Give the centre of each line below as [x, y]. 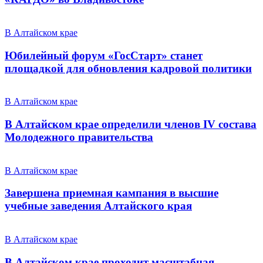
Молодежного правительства [79, 137]
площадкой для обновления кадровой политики [128, 68]
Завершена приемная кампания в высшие [112, 193]
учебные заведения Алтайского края [98, 206]
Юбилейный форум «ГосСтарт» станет [104, 55]
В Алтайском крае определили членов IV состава [131, 124]
